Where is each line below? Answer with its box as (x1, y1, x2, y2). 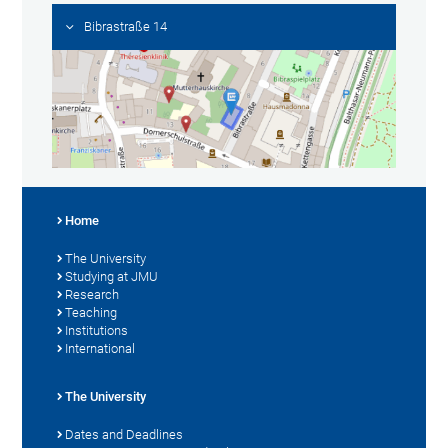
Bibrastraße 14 (84, 19, 168, 35)
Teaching (65, 304, 118, 320)
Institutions (65, 322, 129, 338)
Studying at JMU (65, 268, 159, 284)
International (65, 340, 136, 356)
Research (65, 286, 120, 302)
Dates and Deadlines (65, 426, 184, 442)
